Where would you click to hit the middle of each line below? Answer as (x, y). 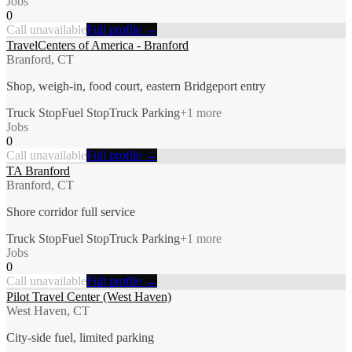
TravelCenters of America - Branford (97, 45)
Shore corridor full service (71, 211)
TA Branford (38, 170)
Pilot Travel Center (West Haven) (89, 296)
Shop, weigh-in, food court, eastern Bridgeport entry (136, 86)
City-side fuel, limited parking (80, 337)
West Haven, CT (48, 310)
